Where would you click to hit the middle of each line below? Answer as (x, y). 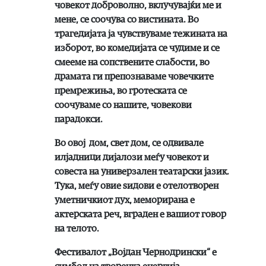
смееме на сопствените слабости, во (132, 62)
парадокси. (79, 119)
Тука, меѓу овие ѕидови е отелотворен (137, 186)
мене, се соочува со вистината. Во (127, 19)
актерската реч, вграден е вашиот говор (140, 214)
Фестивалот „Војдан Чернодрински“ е (136, 252)
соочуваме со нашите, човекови (123, 105)
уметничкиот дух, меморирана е (125, 200)
